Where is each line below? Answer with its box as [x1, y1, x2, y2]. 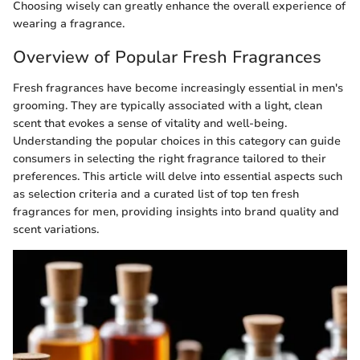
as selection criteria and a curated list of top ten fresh [13, 186, 299, 202]
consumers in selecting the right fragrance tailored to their [13, 150, 326, 166]
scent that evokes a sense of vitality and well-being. [13, 115, 287, 131]
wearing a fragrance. [13, 16, 125, 32]
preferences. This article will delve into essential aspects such [13, 168, 342, 184]
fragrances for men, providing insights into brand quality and [13, 203, 339, 219]
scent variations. [13, 221, 99, 237]
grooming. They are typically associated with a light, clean [13, 97, 322, 113]
